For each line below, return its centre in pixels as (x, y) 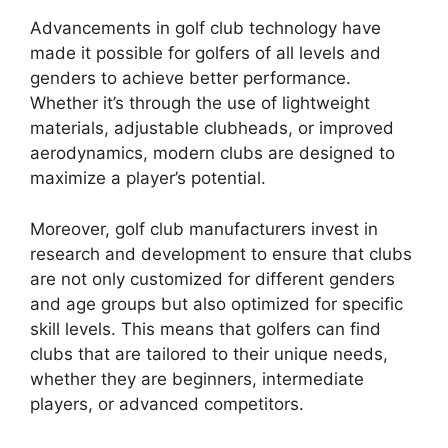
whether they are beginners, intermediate (197, 378)
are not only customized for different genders (212, 278)
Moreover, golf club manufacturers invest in (204, 228)
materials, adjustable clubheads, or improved (212, 128)
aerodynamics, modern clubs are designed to (212, 153)
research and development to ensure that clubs (221, 253)
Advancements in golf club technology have (205, 28)
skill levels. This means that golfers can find (205, 328)
